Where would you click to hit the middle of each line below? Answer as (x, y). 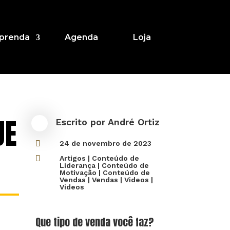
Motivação (78, 173)
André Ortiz (134, 122)
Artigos (73, 158)
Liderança (78, 166)
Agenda (81, 37)
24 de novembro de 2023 (106, 143)
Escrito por (82, 122)
